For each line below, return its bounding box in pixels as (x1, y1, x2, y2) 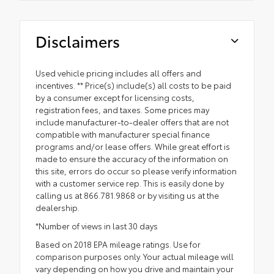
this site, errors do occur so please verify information (35, 165, 237, 176)
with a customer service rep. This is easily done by (35, 177, 224, 188)
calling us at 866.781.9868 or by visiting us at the (35, 189, 219, 201)
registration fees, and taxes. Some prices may (35, 103, 209, 115)
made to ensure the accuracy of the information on (35, 152, 228, 164)
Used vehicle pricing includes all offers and (35, 67, 201, 78)
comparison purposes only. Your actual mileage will (35, 250, 234, 262)
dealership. (35, 201, 80, 213)
